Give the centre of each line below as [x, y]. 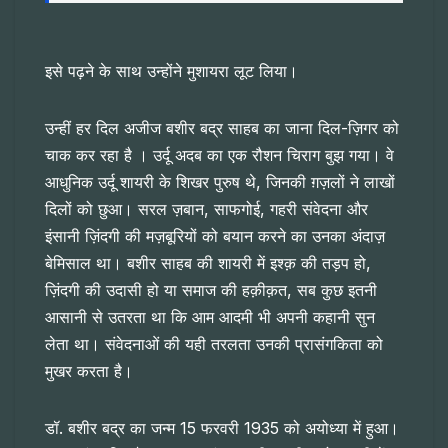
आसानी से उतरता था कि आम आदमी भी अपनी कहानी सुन [210, 317]
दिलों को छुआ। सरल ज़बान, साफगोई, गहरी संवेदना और [206, 209]
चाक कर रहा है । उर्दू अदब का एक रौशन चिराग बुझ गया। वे [219, 155]
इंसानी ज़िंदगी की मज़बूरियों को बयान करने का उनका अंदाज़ [215, 236]
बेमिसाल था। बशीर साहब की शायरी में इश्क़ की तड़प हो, [208, 263]
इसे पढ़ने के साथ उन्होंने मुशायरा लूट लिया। [171, 71]
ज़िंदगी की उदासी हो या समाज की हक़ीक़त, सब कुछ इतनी [211, 290]
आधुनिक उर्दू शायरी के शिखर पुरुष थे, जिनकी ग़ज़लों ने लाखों [220, 182]
